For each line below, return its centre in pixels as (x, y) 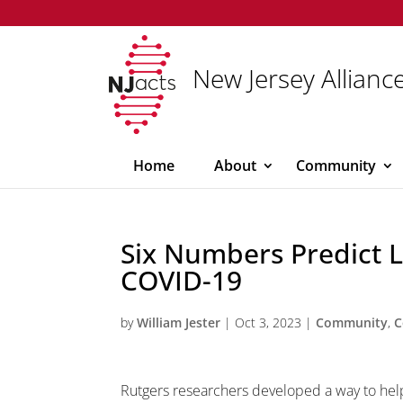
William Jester (179, 322)
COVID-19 (182, 280)
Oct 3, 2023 (269, 322)
